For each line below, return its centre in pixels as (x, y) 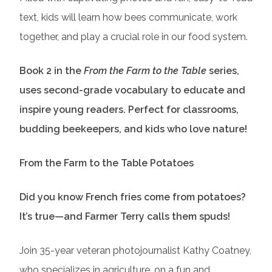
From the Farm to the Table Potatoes (107, 163)
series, (224, 70)
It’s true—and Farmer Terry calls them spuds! (125, 216)
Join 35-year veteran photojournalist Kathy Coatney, (135, 250)
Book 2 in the (50, 70)
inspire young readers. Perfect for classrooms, (129, 109)
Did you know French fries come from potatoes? (133, 197)
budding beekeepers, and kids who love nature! (133, 129)
